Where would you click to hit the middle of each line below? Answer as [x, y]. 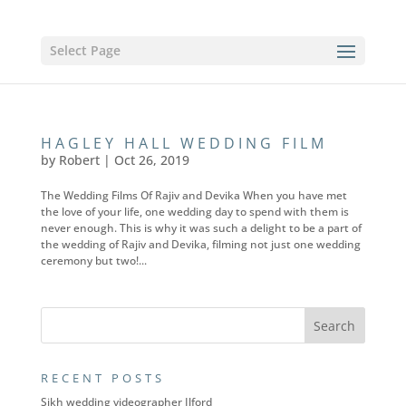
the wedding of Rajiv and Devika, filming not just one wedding [200, 244]
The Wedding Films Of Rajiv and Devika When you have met [193, 195]
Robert [79, 160]
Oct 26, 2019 [151, 160]
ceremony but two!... [93, 261]
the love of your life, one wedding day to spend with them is [194, 212]
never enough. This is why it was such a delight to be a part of [201, 228]
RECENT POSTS [102, 378]
